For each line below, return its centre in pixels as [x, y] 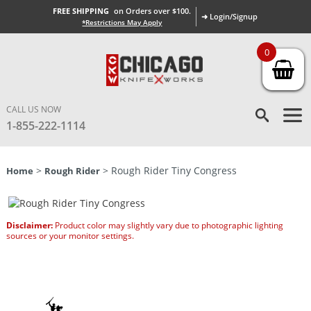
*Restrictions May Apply [122, 22]
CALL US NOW [33, 109]
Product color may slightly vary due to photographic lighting [168, 225]
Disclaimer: [29, 225]
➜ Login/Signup [230, 16]
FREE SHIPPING [81, 11]
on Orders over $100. [153, 11]
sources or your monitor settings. [70, 236]
